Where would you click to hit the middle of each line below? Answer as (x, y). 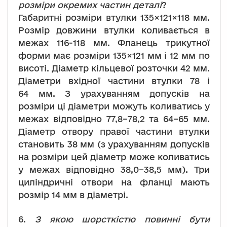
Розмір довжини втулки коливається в (114, 30)
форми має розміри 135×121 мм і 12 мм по (114, 56)
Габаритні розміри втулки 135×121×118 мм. (114, 18)
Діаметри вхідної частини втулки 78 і (114, 81)
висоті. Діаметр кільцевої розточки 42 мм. (114, 68)
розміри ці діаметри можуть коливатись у (114, 106)
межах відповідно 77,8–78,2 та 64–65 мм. (114, 119)
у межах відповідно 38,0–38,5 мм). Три (114, 170)
